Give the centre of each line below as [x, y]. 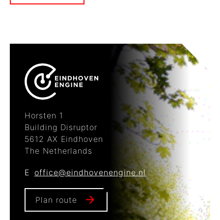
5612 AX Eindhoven [64, 139]
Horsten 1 [44, 115]
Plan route [56, 200]
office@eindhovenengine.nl [90, 172]
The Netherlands [58, 151]
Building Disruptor [61, 127]
